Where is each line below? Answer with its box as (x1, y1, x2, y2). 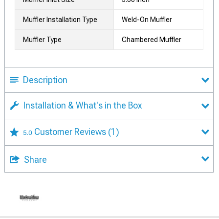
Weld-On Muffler (122, 16, 172, 23)
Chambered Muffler (122, 36, 181, 44)
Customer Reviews (34, 126, 108, 137)
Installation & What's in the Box (23, 100, 142, 110)
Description (23, 75, 67, 85)
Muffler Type (23, 36, 62, 44)
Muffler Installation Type (23, 16, 97, 23)
